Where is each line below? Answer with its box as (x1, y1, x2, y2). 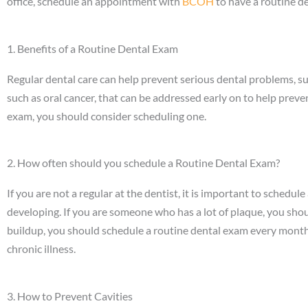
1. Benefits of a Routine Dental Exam (7, 41, 178, 55)
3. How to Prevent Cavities (7, 289, 133, 302)
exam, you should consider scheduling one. (7, 109, 206, 122)
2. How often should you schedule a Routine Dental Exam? (7, 156, 280, 170)
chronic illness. (7, 242, 76, 256)
